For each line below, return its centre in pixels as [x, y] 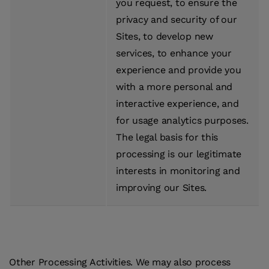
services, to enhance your [174, 53]
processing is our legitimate [179, 154]
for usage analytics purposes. [182, 121]
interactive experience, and [177, 104]
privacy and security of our [177, 20]
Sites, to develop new [165, 37]
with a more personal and [174, 87]
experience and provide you [179, 70]
